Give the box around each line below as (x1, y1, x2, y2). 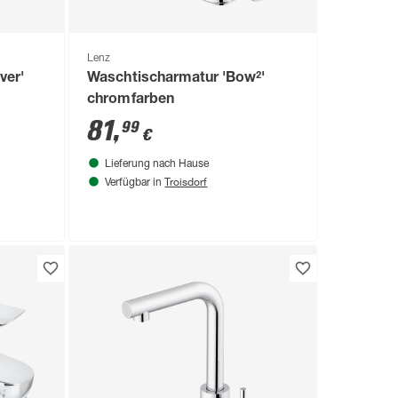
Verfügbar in (105, 178, 165, 189)
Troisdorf (164, 174, 208, 189)
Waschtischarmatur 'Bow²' (87, 72, 265, 87)
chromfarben (87, 93, 174, 108)
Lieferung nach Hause (105, 159, 210, 171)
